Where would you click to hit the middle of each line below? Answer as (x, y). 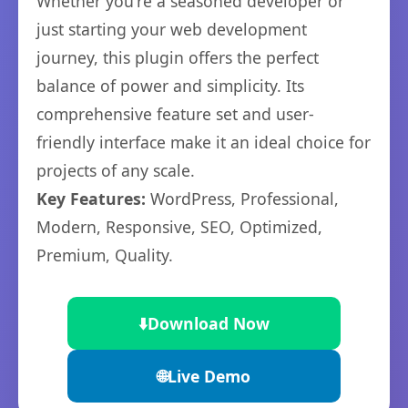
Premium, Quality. (105, 255)
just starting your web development (172, 29)
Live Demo (209, 376)
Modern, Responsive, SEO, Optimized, (179, 227)
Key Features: (91, 199)
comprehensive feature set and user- (175, 114)
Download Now (209, 323)
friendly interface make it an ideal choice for (204, 142)
